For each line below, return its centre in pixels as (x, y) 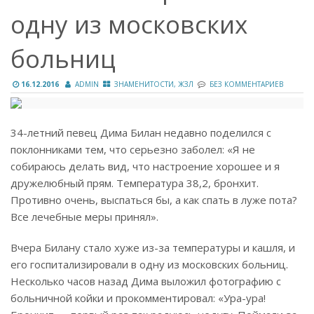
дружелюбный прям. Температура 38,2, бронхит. (135, 183)
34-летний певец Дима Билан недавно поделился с (141, 133)
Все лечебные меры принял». (84, 217)
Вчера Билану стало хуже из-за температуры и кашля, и (153, 248)
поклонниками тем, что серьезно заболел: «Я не (133, 150)
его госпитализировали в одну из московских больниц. (149, 265)
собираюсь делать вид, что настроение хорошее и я (145, 166)
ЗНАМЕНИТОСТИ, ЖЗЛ (154, 84)
